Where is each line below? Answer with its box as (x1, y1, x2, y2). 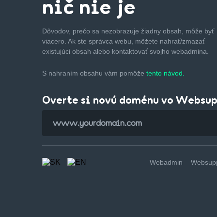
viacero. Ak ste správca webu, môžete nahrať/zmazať (42, 37, 205, 45)
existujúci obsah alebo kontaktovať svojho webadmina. (42, 47, 209, 55)
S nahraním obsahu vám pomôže (42, 69, 146, 77)
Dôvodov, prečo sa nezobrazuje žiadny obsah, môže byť (42, 27, 214, 35)
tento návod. (146, 69, 185, 77)
